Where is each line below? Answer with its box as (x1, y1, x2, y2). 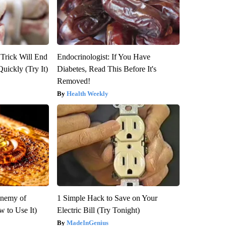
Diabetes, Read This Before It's (56, 64, 156, 73)
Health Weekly (66, 89, 108, 97)
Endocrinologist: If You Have (56, 52, 150, 61)
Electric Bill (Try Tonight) (56, 205, 140, 214)
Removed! (56, 76, 90, 85)
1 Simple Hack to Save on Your (56, 193, 157, 202)
